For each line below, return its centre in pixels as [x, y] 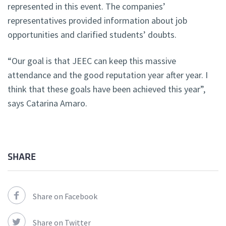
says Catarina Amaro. [47, 103]
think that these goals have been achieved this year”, [106, 89]
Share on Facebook [65, 196]
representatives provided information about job [97, 21]
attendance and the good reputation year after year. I [108, 75]
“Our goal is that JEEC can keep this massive [92, 61]
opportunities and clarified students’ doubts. [92, 35]
